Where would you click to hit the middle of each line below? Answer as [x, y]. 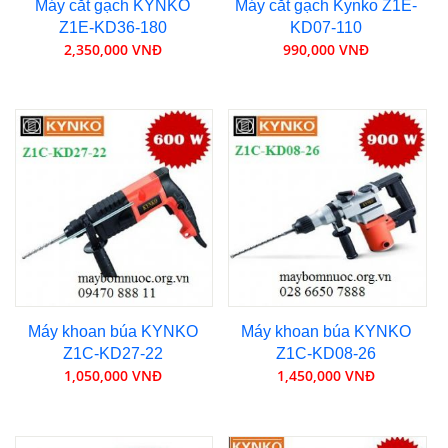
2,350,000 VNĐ [112, 49]
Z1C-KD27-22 [112, 354]
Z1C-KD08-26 [326, 354]
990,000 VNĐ [326, 49]
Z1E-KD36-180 [112, 27]
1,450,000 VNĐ [326, 376]
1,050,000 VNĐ [112, 376]
